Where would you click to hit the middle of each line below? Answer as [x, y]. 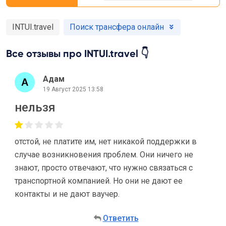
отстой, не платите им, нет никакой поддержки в [106, 142]
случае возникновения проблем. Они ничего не [104, 155]
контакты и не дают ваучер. [67, 194]
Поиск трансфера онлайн [117, 27]
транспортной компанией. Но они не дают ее [99, 181]
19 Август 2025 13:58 [73, 89]
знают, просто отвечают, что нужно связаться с [104, 168]
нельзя [35, 107]
